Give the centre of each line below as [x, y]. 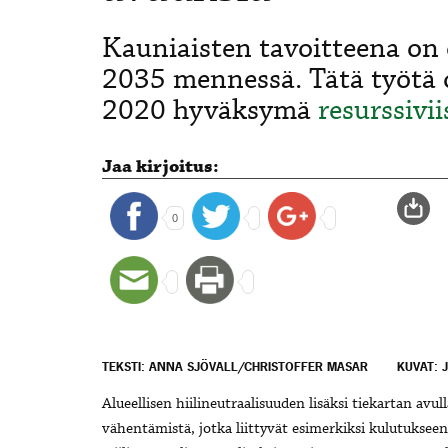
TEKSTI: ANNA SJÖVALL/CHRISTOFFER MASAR [235, 367]
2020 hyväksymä [210, 110]
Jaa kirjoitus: [160, 166]
